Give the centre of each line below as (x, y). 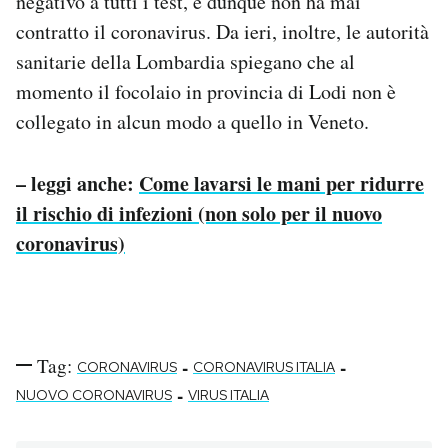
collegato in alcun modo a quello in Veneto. (192, 121)
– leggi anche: (77, 183)
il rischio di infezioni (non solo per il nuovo (199, 213)
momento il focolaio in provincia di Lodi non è (206, 91)
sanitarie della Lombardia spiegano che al (185, 61)
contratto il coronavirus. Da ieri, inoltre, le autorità (222, 31)
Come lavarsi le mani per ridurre (281, 183)
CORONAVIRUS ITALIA (264, 366)
